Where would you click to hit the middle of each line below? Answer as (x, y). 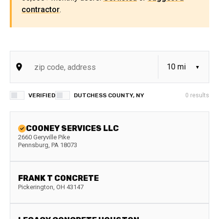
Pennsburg (33, 145)
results (199, 95)
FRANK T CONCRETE (58, 178)
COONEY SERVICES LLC (72, 128)
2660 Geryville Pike (44, 137)
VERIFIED (42, 95)
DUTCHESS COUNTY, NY (109, 95)
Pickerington (36, 187)
